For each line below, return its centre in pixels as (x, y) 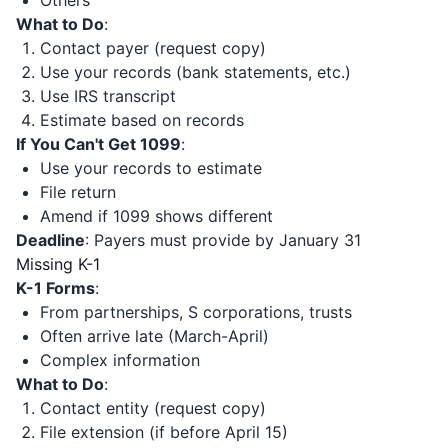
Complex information (120, 360)
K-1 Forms (55, 288)
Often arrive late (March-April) (154, 336)
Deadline (50, 240)
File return (78, 192)
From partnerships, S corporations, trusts (196, 312)
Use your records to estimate (151, 168)
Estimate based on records (142, 120)
